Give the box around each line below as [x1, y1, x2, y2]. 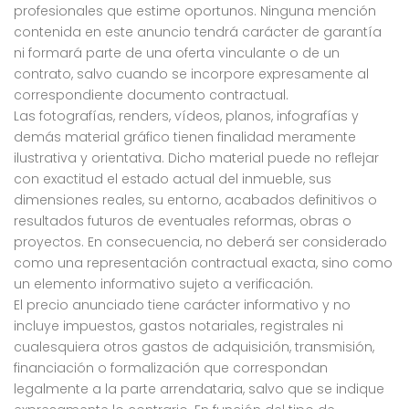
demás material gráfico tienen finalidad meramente [14, 128, 356, 147]
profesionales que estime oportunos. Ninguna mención [14, 2, 376, 21]
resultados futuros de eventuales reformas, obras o [14, 212, 351, 231]
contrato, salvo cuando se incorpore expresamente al [14, 65, 369, 84]
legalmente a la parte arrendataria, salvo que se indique [14, 380, 384, 399]
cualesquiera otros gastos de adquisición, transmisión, [14, 338, 374, 357]
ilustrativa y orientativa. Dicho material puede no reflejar [14, 149, 379, 168]
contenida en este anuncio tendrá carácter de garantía [14, 23, 382, 42]
